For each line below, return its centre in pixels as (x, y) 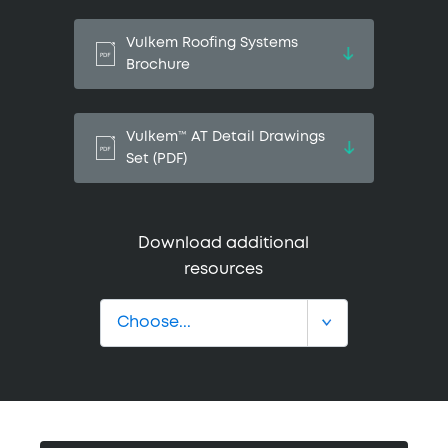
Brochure (158, 65)
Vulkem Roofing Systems (212, 43)
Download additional (224, 244)
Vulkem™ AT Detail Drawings (225, 137)
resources (224, 270)
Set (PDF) (156, 159)
